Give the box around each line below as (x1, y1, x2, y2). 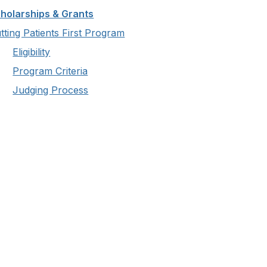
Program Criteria (13, 65, 88, 77)
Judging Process (13, 84, 89, 96)
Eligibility (13, 46, 51, 58)
